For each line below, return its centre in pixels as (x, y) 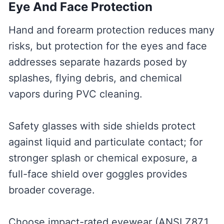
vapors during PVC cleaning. (75, 94)
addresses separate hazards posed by (97, 62)
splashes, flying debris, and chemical (95, 78)
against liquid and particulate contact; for (105, 142)
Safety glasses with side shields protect (102, 126)
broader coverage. (51, 190)
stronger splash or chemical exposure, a (102, 158)
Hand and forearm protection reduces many (111, 30)
